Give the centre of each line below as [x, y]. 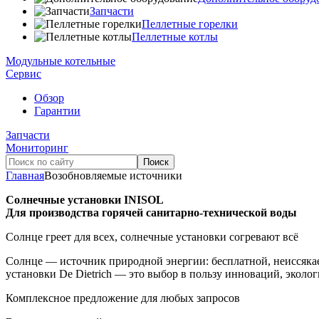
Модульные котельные [61, 61]
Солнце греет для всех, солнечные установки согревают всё [152, 237]
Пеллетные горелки [190, 24]
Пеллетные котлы [175, 37]
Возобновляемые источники [113, 176]
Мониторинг [37, 148]
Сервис [23, 74]
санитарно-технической [206, 213]
